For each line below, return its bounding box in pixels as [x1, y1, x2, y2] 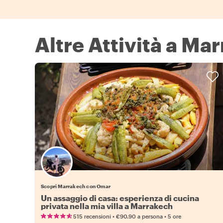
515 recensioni [73, 213, 111, 220]
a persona [137, 213, 163, 220]
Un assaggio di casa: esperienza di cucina [41, 193, 199, 203]
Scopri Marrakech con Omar [41, 183, 111, 190]
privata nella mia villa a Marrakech [41, 201, 173, 211]
